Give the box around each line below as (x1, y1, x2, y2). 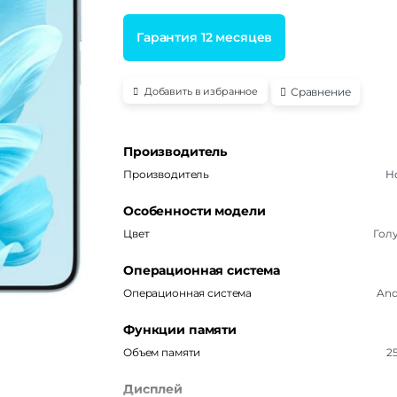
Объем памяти (123, 346, 201, 360)
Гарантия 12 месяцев (136, 29, 273, 46)
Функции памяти (123, 322, 237, 339)
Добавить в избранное (144, 85, 259, 98)
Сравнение (290, 85, 351, 99)
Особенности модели (123, 203, 266, 220)
